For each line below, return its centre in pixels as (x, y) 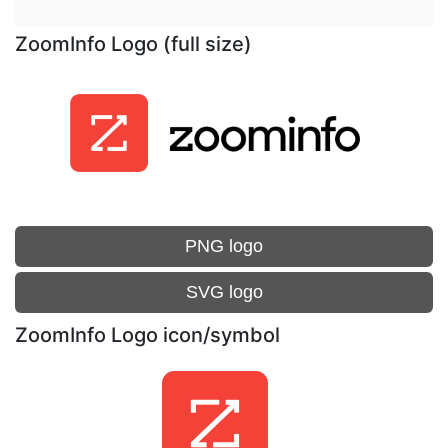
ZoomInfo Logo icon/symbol (147, 335)
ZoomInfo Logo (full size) (133, 44)
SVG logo (224, 292)
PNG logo (224, 246)
